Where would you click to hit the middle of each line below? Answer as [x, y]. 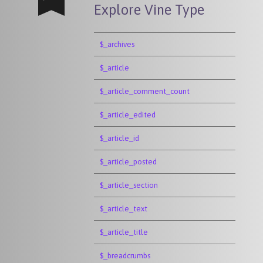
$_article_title [124, 232]
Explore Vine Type [149, 10]
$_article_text [124, 209]
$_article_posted [128, 162]
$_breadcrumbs [125, 256]
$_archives [117, 44]
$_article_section [129, 185]
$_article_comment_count [145, 91]
